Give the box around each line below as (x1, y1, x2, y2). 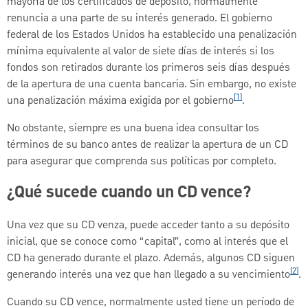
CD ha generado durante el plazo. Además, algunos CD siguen (7, 250, 295, 267)
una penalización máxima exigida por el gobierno (7, 92, 234, 109)
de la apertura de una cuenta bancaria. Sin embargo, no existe (7, 76, 296, 93)
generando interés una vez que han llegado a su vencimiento (7, 267, 290, 284)
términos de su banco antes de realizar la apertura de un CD (7, 136, 288, 153)
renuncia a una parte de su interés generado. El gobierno (7, 10, 272, 27)
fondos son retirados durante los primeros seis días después (7, 59, 290, 76)
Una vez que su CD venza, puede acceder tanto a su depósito (7, 217, 289, 234)
